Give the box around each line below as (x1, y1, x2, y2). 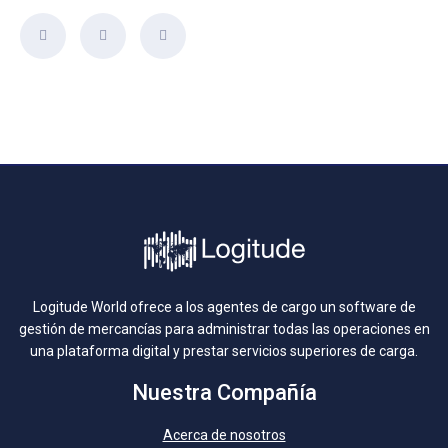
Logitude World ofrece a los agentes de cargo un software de (32, 298, 416, 315)
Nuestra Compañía (131, 379, 317, 405)
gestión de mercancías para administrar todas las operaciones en (18, 320, 430, 337)
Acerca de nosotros (162, 426, 286, 443)
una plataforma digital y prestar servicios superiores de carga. (30, 342, 418, 359)
